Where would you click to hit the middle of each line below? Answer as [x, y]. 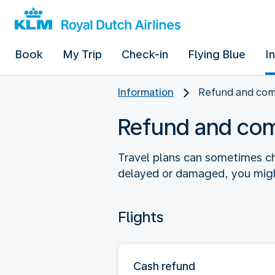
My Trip [82, 54]
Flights [141, 217]
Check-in [145, 54]
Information [146, 92]
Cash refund [164, 266]
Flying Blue [217, 54]
